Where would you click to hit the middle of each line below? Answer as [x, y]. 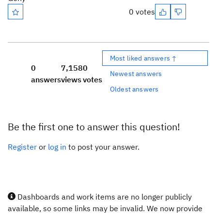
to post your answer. [103, 147]
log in [57, 147]
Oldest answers [134, 89]
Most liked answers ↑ [144, 58]
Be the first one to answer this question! [94, 127]
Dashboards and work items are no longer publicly [104, 197]
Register [22, 147]
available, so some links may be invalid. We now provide [105, 208]
